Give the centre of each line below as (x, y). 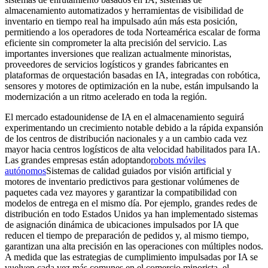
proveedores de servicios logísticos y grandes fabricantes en (117, 65)
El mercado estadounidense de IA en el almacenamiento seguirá (124, 117)
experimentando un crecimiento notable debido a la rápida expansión (134, 128)
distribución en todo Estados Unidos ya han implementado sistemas (131, 214)
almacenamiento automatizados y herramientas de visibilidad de (124, 11)
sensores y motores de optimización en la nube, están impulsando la (132, 86)
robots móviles (178, 160)
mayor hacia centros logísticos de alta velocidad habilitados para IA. (133, 150)
